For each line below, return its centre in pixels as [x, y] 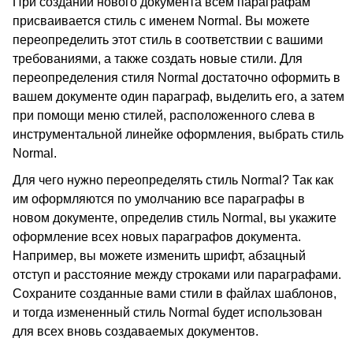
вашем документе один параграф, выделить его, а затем [178, 97]
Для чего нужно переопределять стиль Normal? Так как [173, 180]
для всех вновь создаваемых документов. [136, 331]
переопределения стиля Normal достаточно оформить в [176, 78]
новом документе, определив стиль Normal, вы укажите [175, 218]
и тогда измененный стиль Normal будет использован [167, 312]
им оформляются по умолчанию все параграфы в [159, 199]
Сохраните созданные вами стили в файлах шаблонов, [175, 294]
